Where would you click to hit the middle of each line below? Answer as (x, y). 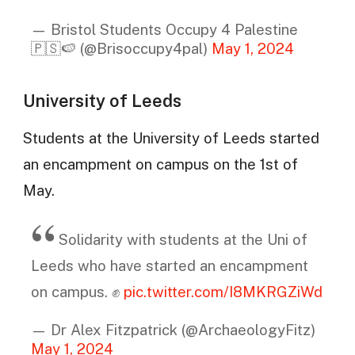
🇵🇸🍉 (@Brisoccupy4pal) (121, 48)
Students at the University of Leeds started (171, 138)
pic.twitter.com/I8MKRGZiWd (223, 292)
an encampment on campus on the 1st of (160, 164)
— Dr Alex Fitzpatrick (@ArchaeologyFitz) (173, 329)
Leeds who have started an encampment (169, 266)
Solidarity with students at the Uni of (183, 240)
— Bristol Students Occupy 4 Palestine (164, 29)
